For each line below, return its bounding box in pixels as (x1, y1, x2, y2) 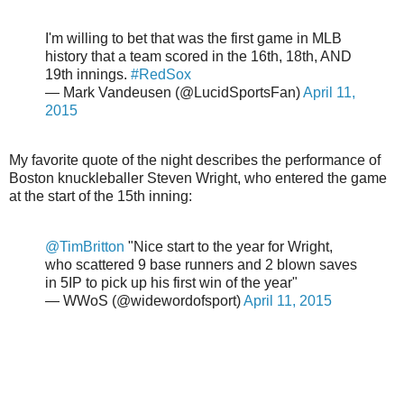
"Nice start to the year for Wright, (124, 239, 333, 255)
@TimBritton (45, 239, 124, 255)
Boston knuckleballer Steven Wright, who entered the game (9, 170, 387, 187)
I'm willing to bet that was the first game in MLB (45, 30, 342, 46)
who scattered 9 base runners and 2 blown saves (45, 257, 357, 273)
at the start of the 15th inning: (9, 188, 192, 205)
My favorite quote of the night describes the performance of (9, 152, 381, 169)
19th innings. (45, 66, 131, 82)
